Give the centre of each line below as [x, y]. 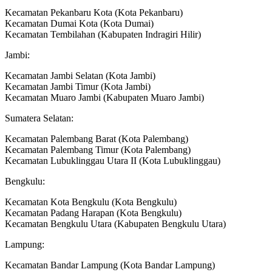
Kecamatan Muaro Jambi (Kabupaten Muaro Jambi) [104, 98]
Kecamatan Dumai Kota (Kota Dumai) [79, 24]
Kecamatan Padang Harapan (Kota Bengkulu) [93, 213]
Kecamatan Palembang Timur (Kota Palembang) [98, 150]
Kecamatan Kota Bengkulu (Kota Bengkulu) [91, 202]
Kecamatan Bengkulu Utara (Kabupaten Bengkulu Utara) [115, 224]
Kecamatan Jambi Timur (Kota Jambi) [78, 87]
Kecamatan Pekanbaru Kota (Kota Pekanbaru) [94, 13]
